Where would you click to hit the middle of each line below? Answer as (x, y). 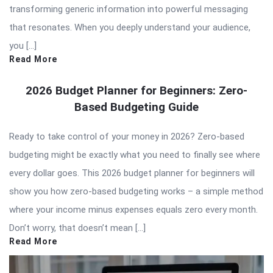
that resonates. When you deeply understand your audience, (130, 27)
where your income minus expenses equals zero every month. (133, 209)
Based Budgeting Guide (136, 107)
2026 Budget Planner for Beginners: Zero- (136, 90)
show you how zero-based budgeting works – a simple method (136, 191)
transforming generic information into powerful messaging (129, 9)
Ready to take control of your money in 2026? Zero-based (127, 136)
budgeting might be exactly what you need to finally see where (135, 154)
